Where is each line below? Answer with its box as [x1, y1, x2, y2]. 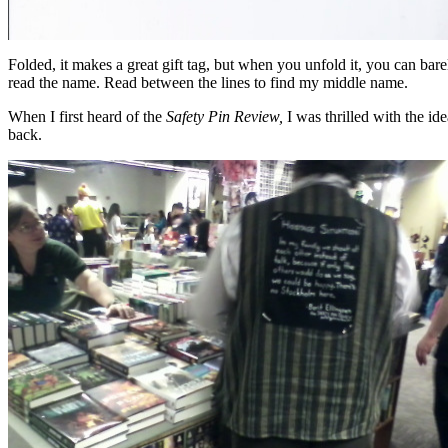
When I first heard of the [8, 108, 166, 126]
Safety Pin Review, [166, 108, 287, 126]
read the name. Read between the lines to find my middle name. [8, 74, 408, 92]
